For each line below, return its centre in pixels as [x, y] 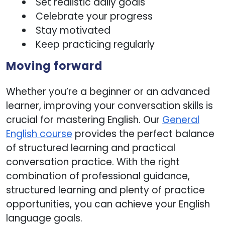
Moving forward [54, 66]
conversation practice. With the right [93, 162]
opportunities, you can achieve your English [108, 204]
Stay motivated [73, 30]
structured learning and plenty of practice [105, 190]
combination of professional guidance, [98, 176]
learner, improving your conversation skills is [109, 105]
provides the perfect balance [143, 134]
